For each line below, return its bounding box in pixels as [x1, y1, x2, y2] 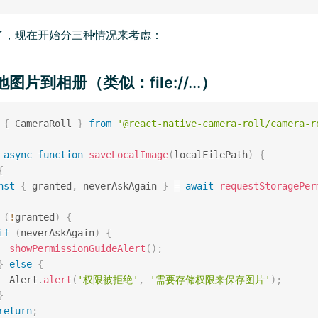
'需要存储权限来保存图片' [149, 273, 270, 285]
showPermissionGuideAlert [9, 242, 146, 254]
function [37, 148, 83, 160]
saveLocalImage [88, 148, 168, 160]
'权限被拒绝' [77, 273, 138, 285]
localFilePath [173, 148, 248, 160]
